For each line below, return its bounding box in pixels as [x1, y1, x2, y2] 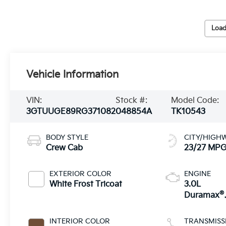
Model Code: [171, 95, 219, 105]
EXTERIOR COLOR [49, 169, 112, 178]
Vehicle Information [26, 68, 119, 81]
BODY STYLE [46, 133, 89, 142]
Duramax [184, 190, 220, 200]
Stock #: [116, 95, 148, 105]
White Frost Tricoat [49, 179, 123, 189]
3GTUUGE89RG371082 [26, 106, 116, 117]
